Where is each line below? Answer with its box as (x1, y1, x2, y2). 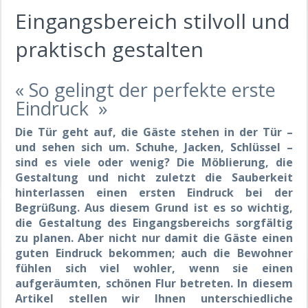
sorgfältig (235, 214, 293, 230)
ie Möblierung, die (184, 154, 293, 170)
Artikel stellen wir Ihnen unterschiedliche (15, 290, 293, 306)
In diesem (233, 275, 293, 291)
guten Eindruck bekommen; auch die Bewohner (15, 245, 293, 261)
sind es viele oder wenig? (15, 154, 177, 170)
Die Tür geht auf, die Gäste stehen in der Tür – (15, 124, 293, 140)
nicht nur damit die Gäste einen (108, 230, 293, 245)
